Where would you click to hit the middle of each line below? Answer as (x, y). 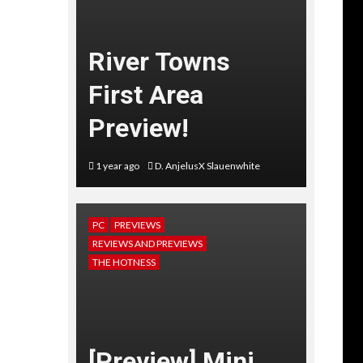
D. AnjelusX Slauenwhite (207, 165)
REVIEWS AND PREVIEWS (147, 243)
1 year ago (117, 165)
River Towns (159, 61)
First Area (145, 94)
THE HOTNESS (124, 262)
